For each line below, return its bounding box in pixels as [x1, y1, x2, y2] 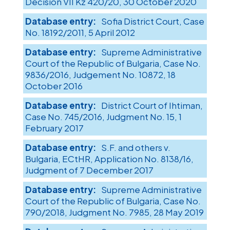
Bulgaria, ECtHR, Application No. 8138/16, [25, 153, 194, 165]
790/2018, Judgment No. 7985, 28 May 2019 [25, 206, 204, 218]
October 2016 [25, 80, 83, 92]
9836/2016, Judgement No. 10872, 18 [25, 69, 176, 81]
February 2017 [25, 122, 84, 134]
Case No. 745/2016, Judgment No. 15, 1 [25, 111, 182, 123]
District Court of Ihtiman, [101, 100, 203, 111]
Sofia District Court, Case [101, 15, 204, 27]
